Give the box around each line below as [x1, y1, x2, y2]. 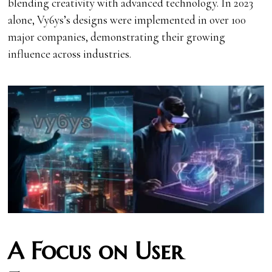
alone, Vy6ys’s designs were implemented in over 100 [8, 12, 246, 27]
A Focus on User [8, 236, 183, 267]
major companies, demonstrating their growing [8, 29, 226, 44]
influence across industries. [8, 46, 132, 61]
